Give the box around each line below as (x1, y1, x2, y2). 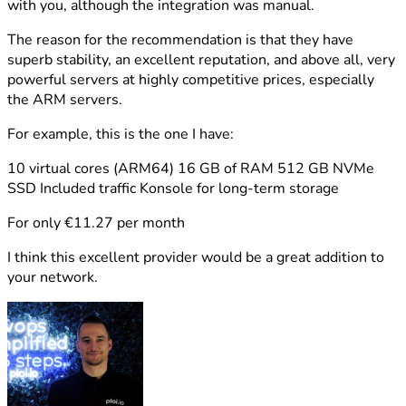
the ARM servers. (7, 90, 122, 110)
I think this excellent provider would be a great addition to (7, 247, 384, 267)
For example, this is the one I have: (7, 124, 234, 144)
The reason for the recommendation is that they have (7, 30, 353, 50)
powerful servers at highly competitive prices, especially (7, 70, 374, 90)
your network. (7, 267, 98, 287)
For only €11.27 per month (7, 213, 185, 233)
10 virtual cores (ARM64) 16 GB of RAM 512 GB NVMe (7, 159, 374, 179)
